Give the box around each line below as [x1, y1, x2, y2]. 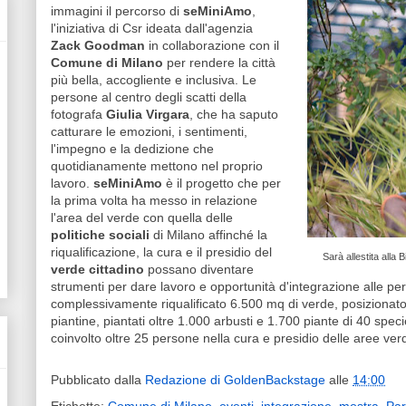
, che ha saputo [189, 107, 278, 122]
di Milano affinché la [150, 227, 267, 243]
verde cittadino [51, 262, 144, 277]
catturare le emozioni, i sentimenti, [51, 124, 247, 140]
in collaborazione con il [145, 38, 279, 53]
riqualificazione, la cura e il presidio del [51, 245, 272, 260]
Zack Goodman [51, 38, 145, 53]
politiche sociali [51, 227, 150, 243]
